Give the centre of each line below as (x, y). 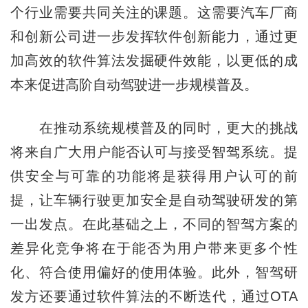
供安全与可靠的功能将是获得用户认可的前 (154, 176)
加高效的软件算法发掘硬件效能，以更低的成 (154, 61)
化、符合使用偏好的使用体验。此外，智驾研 (154, 273)
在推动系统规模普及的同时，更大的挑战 (154, 128)
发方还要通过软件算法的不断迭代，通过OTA (154, 297)
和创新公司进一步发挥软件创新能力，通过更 (154, 37)
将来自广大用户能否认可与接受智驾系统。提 (154, 152)
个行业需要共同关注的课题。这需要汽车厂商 (154, 13)
